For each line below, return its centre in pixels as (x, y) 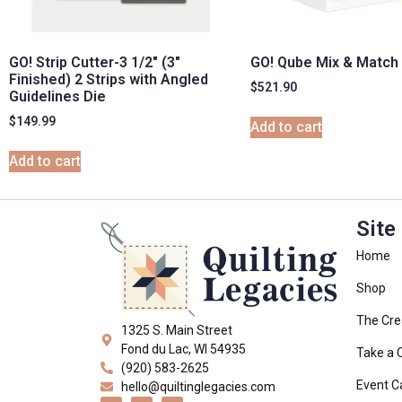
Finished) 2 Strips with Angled (109, 80)
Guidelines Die (57, 97)
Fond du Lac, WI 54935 (183, 349)
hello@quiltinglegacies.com (198, 386)
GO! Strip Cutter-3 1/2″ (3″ (95, 63)
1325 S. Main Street (176, 330)
